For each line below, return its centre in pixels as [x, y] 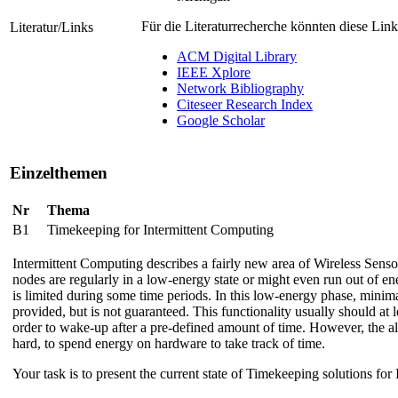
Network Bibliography [240, 89]
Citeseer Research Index [245, 105]
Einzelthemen [59, 173]
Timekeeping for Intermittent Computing [160, 229]
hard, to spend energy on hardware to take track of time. [169, 343]
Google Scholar [221, 121]
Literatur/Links [52, 28]
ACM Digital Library [237, 57]
